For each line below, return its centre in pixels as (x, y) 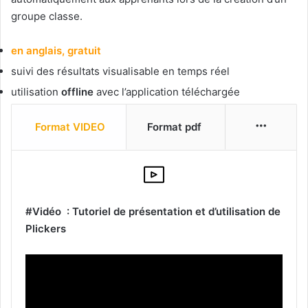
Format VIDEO (70, 127)
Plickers (46, 229)
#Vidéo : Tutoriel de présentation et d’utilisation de (153, 212)
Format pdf (176, 127)
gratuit (86, 51)
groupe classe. (47, 16)
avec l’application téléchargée (167, 92)
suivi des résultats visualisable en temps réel (120, 71)
